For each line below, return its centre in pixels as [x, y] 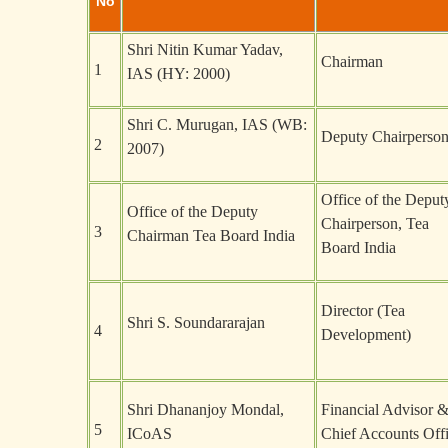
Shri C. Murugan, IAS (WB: [217, 124]
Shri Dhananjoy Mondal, [205, 409]
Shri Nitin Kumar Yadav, [205, 49]
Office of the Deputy [192, 211]
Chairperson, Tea [375, 223]
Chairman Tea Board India [211, 235]
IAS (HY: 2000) [178, 73]
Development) [366, 334]
